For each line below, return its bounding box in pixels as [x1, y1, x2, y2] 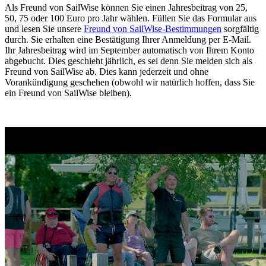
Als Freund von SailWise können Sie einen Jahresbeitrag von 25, [5, 2, 248, 12]
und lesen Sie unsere [5, 23, 84, 34]
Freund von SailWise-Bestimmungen [84, 23, 221, 34]
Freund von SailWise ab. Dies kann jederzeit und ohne [5, 66, 208, 77]
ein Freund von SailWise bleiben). [5, 87, 132, 98]
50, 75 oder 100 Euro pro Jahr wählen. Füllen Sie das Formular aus [5, 12, 256, 23]
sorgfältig [221, 23, 259, 34]
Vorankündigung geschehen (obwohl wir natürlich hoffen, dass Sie [5, 77, 255, 87]
